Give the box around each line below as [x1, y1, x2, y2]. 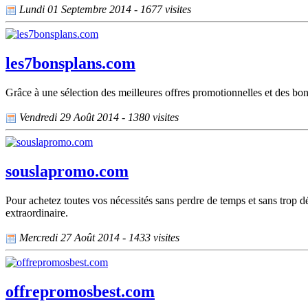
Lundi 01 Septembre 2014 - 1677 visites [16, 3, 191, 15]
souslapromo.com [5, 162, 129, 180]
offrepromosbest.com [5, 283, 155, 301]
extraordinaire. [5, 206, 68, 219]
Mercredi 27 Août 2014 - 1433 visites [16, 231, 179, 243]
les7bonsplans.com [5, 54, 135, 72]
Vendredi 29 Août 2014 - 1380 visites [16, 111, 179, 123]
